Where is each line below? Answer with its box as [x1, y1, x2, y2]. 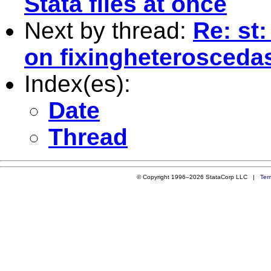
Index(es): [24, 70, 131, 97]
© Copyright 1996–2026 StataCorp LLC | [136, 173, 260, 180]
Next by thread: [24, 17, 193, 44]
